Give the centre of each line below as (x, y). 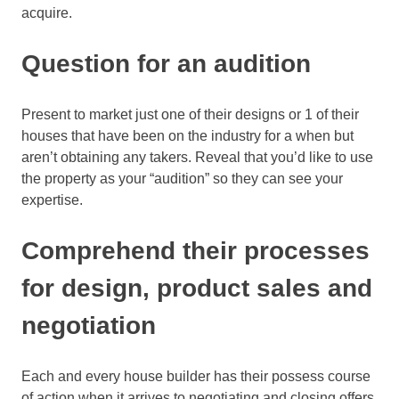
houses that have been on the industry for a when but (187, 136)
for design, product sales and (197, 289)
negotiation (92, 326)
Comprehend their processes (195, 251)
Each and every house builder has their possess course (196, 377)
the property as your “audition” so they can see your (182, 179)
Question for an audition (170, 64)
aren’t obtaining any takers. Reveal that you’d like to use (197, 158)
